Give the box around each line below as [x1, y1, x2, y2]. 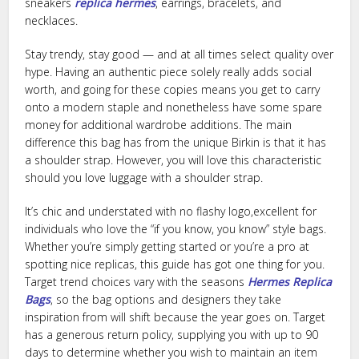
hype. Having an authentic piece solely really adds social [25, 64, 313, 79]
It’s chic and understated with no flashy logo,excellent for [25, 204, 317, 219]
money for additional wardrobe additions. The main [25, 117, 292, 132]
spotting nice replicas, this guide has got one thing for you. [25, 256, 325, 272]
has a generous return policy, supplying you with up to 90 [25, 327, 319, 342]
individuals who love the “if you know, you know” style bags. [25, 221, 327, 236]
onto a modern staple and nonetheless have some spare [25, 99, 323, 115]
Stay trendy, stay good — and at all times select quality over [25, 46, 334, 62]
